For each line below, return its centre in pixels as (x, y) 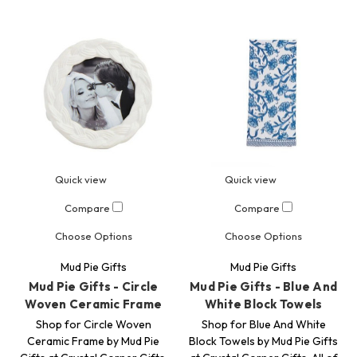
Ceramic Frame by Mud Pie (94, 341)
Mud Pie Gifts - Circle (93, 287)
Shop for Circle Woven (93, 325)
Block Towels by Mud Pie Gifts (264, 341)
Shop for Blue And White (263, 325)
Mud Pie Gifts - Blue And (264, 287)
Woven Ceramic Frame (94, 304)
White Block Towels (263, 304)
